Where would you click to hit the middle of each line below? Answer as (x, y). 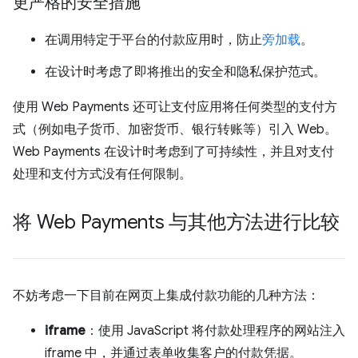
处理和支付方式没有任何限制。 (102, 174)
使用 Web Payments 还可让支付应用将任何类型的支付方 (175, 107)
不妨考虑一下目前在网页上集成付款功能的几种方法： (166, 296)
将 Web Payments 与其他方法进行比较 (177, 222)
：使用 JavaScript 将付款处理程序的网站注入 (215, 331)
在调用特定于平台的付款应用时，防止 (153, 40)
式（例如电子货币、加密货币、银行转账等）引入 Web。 (175, 129)
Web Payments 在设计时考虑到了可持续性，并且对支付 (173, 152)
